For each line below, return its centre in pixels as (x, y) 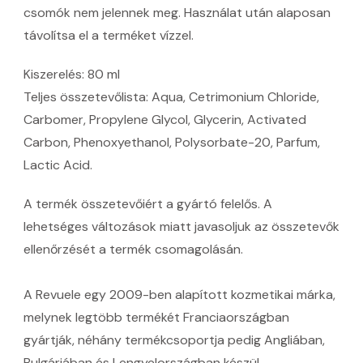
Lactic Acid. (58, 165)
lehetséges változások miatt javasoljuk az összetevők (181, 227)
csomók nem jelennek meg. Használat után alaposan (177, 13)
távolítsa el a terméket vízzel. (109, 36)
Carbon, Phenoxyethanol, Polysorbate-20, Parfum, (172, 143)
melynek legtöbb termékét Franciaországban (156, 318)
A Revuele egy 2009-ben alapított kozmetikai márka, (179, 295)
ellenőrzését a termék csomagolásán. (133, 250)
